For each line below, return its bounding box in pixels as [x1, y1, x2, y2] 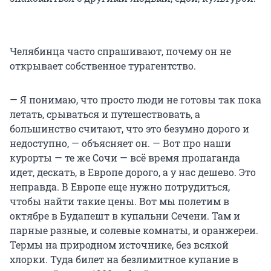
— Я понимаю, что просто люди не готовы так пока [10, 93, 261, 106]
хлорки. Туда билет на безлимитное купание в [10, 252, 238, 266]
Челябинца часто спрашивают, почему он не [10, 44, 231, 57]
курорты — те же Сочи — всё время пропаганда [10, 151, 240, 164]
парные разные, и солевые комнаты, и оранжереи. [10, 223, 258, 237]
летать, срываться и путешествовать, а [10, 107, 200, 120]
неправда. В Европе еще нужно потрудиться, [10, 180, 230, 193]
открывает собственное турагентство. [10, 59, 196, 72]
